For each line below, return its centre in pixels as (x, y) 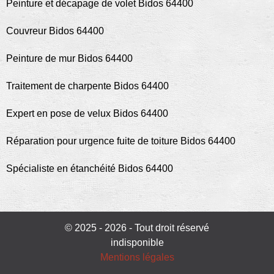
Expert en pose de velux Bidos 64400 (87, 113)
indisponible (137, 243)
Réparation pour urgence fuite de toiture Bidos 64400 (121, 141)
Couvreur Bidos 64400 (55, 31)
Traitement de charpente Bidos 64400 (87, 86)
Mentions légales (137, 257)
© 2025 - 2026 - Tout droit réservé (137, 228)
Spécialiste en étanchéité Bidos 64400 (90, 168)
